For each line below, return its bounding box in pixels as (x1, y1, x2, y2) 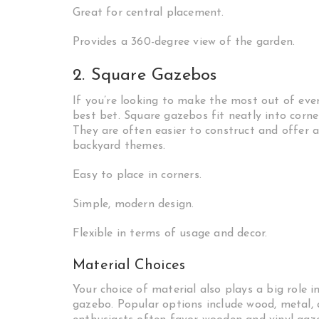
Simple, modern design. (73, 199, 194, 210)
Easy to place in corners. (73, 169, 202, 181)
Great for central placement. (73, 7, 224, 19)
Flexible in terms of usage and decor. (73, 228, 268, 239)
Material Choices (73, 258, 186, 273)
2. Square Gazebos (73, 67, 217, 84)
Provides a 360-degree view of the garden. (73, 36, 296, 48)
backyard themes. (73, 140, 166, 152)
